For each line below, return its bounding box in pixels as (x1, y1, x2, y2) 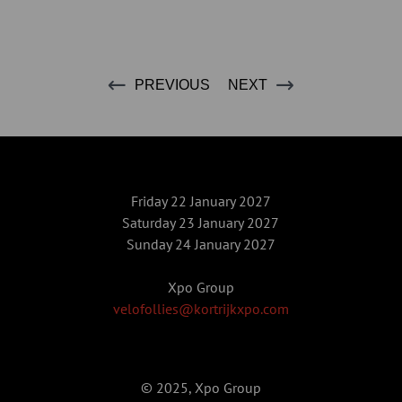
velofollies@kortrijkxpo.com (112, 299, 289, 318)
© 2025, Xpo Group (140, 378, 261, 397)
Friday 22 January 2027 (130, 191, 271, 210)
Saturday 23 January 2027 (122, 213, 280, 232)
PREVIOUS (135, 76, 210, 92)
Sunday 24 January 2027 (126, 234, 275, 253)
